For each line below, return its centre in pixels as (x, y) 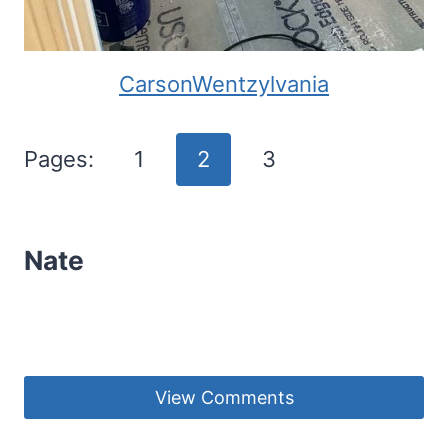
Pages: (62, 159)
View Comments (224, 397)
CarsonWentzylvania (224, 84)
